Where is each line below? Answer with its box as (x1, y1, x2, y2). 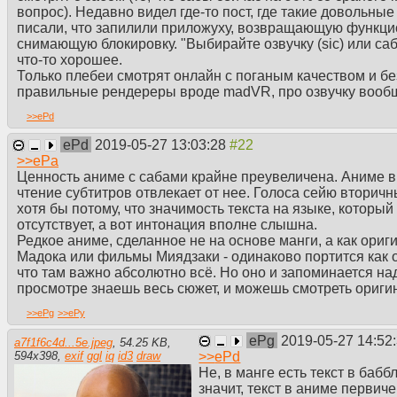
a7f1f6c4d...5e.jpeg (14, 336, 113, 350)
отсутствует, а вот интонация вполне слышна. (17, 216, 317, 232)
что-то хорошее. (17, 52, 122, 68)
